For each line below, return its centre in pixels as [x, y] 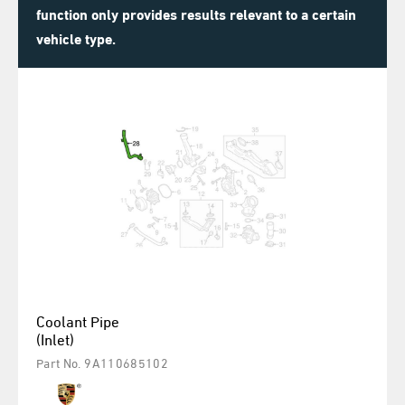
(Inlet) [55, 338]
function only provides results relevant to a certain [196, 13]
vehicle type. [76, 37]
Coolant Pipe [78, 320]
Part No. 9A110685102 [102, 362]
